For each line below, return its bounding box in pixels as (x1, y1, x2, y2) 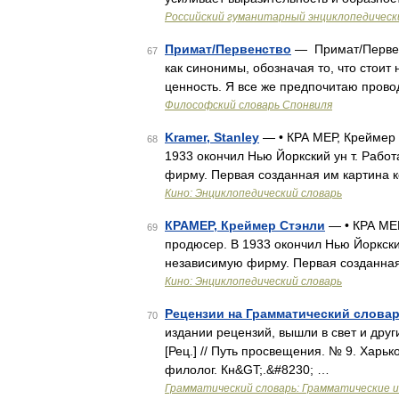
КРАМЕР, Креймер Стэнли (165, 218, 325, 232)
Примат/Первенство (165, 42, 291, 56)
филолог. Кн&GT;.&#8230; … (165, 362, 330, 377)
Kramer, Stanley (165, 130, 259, 144)
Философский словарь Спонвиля (165, 99, 332, 111)
